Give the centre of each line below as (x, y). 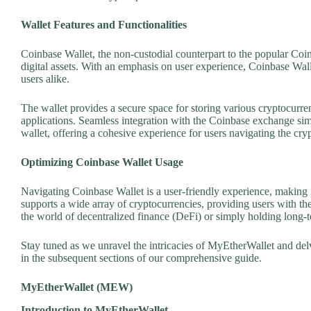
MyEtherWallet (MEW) (77, 287)
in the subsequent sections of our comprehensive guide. (141, 258)
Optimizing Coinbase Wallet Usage (102, 162)
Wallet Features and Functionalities (104, 25)
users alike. (45, 79)
